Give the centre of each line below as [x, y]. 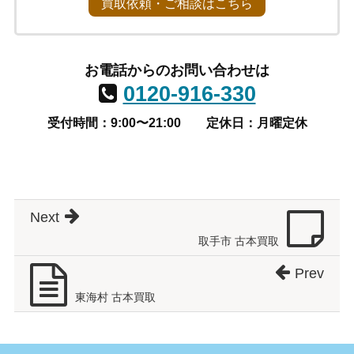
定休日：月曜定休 [256, 123]
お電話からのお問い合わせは [177, 71]
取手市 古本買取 [239, 241]
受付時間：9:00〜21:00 [114, 123]
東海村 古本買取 [115, 298]
